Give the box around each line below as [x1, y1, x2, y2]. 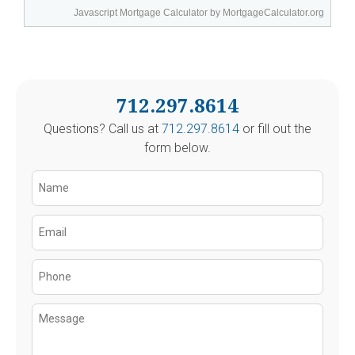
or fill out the [239, 120, 311, 136]
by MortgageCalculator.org [208, 6, 324, 18]
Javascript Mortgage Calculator [74, 6, 208, 18]
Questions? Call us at [43, 120, 162, 136]
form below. [143, 139, 211, 155]
